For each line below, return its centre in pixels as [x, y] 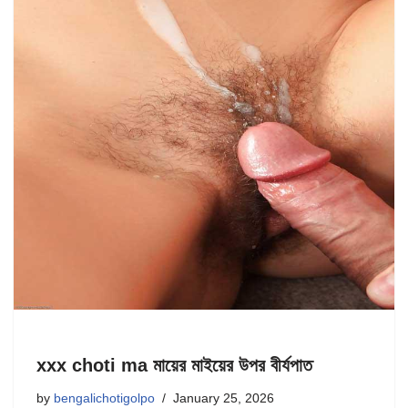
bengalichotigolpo [104, 398]
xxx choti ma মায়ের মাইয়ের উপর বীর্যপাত [174, 365]
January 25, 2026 [224, 398]
